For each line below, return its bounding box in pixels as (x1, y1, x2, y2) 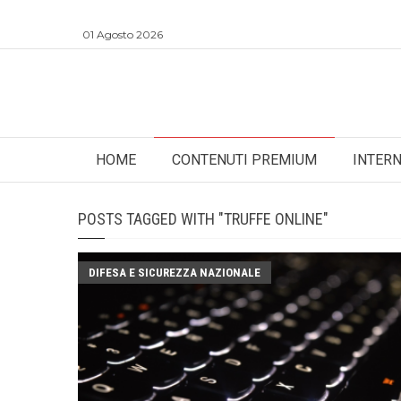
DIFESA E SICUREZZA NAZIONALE (89, 266, 260, 279)
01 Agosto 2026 (82, 28, 163, 41)
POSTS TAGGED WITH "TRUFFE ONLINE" (78, 209, 328, 228)
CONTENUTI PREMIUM (172, 151, 317, 168)
